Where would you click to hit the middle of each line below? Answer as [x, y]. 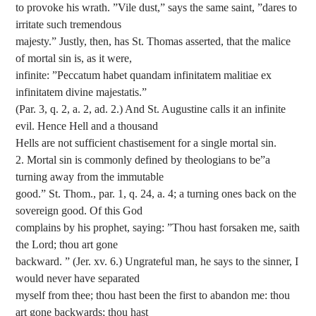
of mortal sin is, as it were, [74, 59]
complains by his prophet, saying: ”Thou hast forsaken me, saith [158, 228]
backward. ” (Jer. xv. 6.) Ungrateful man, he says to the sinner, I [157, 262]
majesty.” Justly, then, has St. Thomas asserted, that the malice [153, 42]
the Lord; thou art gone [67, 245]
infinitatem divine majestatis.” [81, 92]
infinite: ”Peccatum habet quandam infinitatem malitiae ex [144, 75]
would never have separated [78, 279]
